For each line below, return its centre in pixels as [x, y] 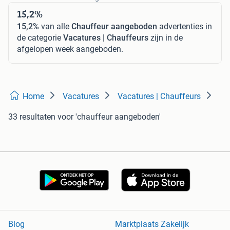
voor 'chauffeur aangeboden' [109, 117]
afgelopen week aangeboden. [70, 49]
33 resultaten [32, 117]
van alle [55, 26]
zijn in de [166, 38]
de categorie [40, 38]
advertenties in [185, 26]
